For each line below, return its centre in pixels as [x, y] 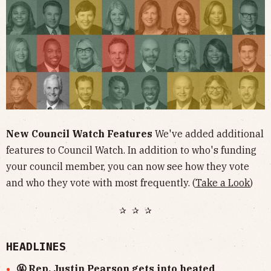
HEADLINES [36, 246]
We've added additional [208, 133]
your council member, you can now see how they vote [128, 166]
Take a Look [223, 182]
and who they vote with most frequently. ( [101, 182]
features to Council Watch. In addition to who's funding [131, 150]
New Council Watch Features [79, 133]
